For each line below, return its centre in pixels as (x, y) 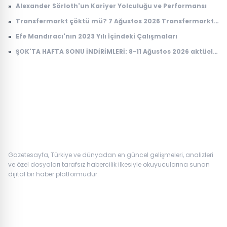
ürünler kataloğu (45, 60)
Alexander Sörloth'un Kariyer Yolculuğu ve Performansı (111, 6)
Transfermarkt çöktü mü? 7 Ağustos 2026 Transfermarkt (115, 21)
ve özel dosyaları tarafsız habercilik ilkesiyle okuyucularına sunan (109, 164)
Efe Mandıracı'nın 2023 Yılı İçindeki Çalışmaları (97, 36)
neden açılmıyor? (46, 30)
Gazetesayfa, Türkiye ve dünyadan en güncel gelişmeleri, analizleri (111, 155)
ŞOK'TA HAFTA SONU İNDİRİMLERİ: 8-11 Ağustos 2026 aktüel (114, 51)
